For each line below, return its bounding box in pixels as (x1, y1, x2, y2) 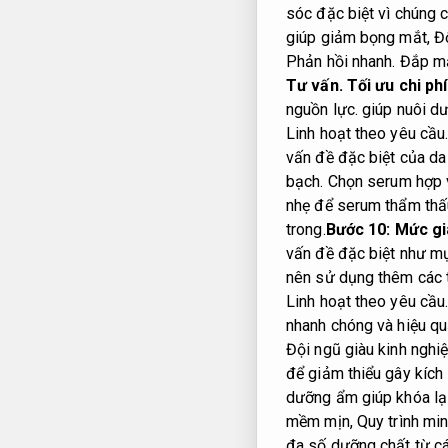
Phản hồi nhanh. (286, 52, 396, 72)
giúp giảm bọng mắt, (286, 28, 434, 48)
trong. (286, 220, 326, 240)
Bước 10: (325, 220, 395, 240)
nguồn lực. (286, 100, 358, 120)
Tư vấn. (286, 76, 343, 96)
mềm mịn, (286, 412, 357, 432)
